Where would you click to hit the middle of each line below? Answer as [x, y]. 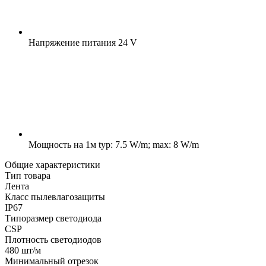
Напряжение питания [72, 42]
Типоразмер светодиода [53, 218]
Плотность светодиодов [53, 239]
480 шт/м [23, 250]
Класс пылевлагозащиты [55, 197]
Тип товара [28, 175]
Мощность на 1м [62, 144]
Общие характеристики [53, 164]
